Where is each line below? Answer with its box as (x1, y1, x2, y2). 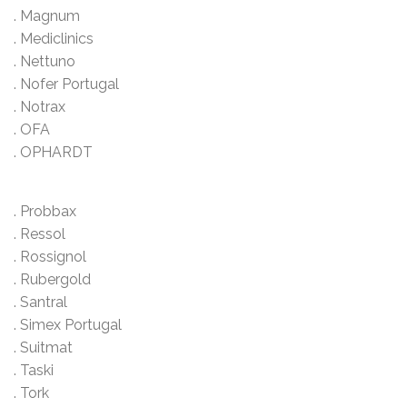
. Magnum (13, 6, 80, 25)
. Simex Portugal (13, 316, 122, 334)
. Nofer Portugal (13, 74, 119, 93)
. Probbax (13, 203, 76, 221)
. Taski (13, 362, 54, 380)
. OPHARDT (13, 143, 93, 161)
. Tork (13, 384, 49, 402)
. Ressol (13, 225, 65, 243)
